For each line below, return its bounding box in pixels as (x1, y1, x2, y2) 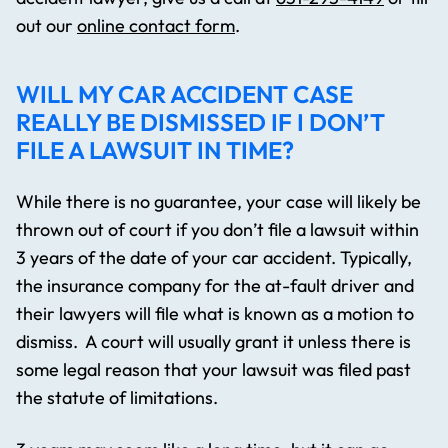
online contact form (77, 14, 235, 38)
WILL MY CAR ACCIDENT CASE (16, 79, 353, 110)
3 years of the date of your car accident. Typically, (16, 246, 412, 270)
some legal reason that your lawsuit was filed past (16, 358, 411, 382)
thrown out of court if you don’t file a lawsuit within (16, 218, 419, 242)
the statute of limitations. (16, 386, 218, 410)
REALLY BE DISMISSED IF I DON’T (16, 107, 385, 138)
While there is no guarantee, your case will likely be (16, 190, 421, 214)
